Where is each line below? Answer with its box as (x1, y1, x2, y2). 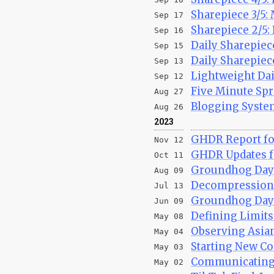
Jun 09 (154, 196, 183, 206)
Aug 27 (154, 86, 183, 96)
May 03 (154, 242, 183, 251)
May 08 (154, 211, 183, 221)
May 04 (154, 226, 183, 236)
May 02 (154, 257, 183, 267)
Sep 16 (154, 25, 183, 35)
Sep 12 (154, 71, 183, 81)
